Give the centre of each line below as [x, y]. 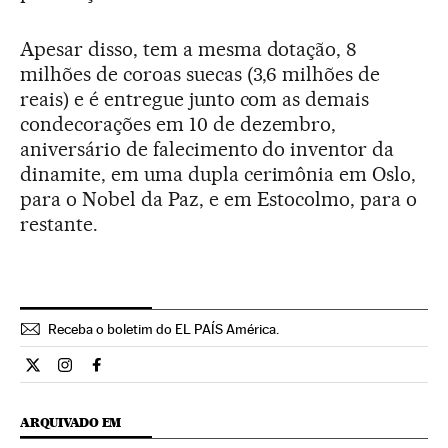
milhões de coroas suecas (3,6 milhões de [200, 74]
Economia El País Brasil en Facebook [223, 373]
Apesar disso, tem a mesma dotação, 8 [189, 49]
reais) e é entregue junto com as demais [195, 99]
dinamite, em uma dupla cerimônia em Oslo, [218, 174]
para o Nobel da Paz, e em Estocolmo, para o [219, 199]
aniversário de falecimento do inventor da [207, 149]
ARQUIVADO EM [71, 422]
